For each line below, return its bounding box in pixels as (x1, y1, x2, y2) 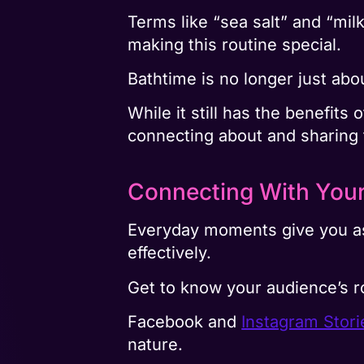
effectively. (128, 243, 212, 263)
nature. (128, 335, 184, 355)
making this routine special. (128, 34, 342, 54)
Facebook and (128, 312, 242, 332)
